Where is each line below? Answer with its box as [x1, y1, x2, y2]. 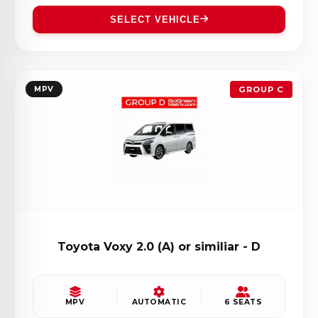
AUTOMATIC [131, 297, 187, 307]
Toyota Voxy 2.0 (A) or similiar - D [57, 239, 261, 253]
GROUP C [238, 84, 284, 94]
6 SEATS [224, 297, 263, 307]
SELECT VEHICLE [109, 13, 200, 25]
